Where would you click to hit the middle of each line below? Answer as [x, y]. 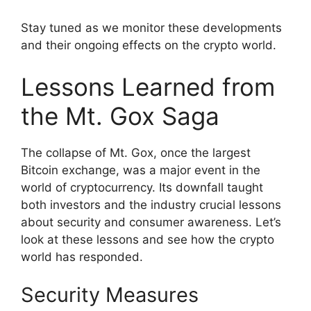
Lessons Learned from [148, 86]
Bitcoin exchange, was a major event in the [141, 170]
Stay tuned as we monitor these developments [151, 28]
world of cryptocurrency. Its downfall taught [142, 187]
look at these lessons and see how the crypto [148, 239]
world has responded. [82, 257]
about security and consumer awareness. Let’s [151, 222]
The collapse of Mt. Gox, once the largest [136, 152]
